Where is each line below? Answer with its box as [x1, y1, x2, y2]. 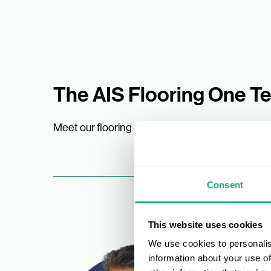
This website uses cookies [148, 219, 263, 230]
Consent [207, 179, 243, 190]
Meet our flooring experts [53, 122, 170, 134]
